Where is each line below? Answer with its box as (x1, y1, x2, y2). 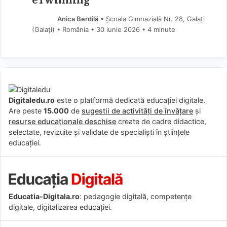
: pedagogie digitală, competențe (80, 192, 192, 201)
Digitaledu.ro (9, 95, 55, 104)
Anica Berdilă (57, 14, 98, 23)
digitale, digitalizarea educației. (9, 202, 112, 211)
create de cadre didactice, (116, 117, 206, 126)
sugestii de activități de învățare (82, 106, 193, 115)
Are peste (9, 106, 44, 115)
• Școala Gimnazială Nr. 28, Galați (98, 14, 205, 23)
